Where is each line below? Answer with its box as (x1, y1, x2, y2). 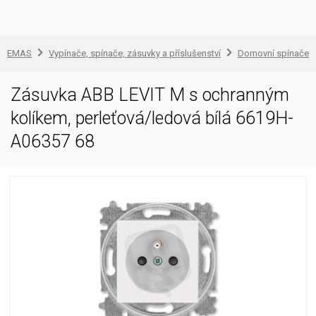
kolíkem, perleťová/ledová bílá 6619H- (11, 108, 293, 128)
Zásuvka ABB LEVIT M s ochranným (11, 85, 289, 105)
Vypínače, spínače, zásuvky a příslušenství (49, 48, 221, 59)
